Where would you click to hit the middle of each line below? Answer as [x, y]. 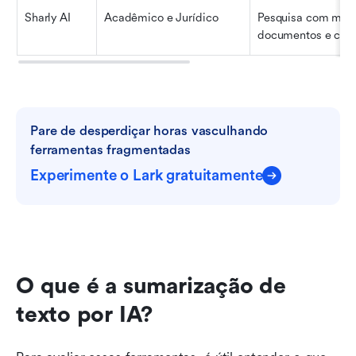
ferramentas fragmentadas [110, 149]
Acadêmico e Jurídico [161, 17]
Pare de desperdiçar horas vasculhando [149, 130]
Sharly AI [48, 17]
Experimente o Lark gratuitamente [147, 175]
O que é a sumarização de [151, 286]
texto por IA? [85, 314]
